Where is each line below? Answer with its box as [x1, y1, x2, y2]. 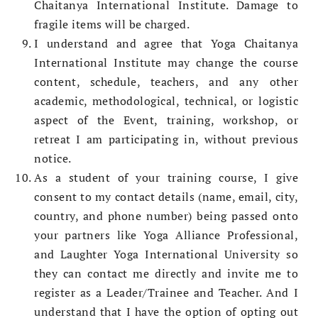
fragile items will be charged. [34, 16, 192, 33]
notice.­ [34, 150, 72, 167]
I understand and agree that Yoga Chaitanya [34, 35, 298, 52]
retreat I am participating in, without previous [34, 131, 298, 148]
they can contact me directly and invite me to [34, 265, 298, 282]
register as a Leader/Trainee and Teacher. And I [34, 285, 298, 301]
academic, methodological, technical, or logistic [34, 93, 298, 109]
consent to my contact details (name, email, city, [34, 189, 298, 205]
